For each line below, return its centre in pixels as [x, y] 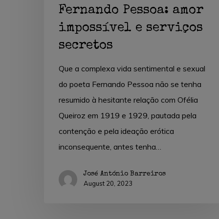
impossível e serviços [131, 29]
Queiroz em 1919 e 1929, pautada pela [128, 116]
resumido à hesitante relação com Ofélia [128, 100]
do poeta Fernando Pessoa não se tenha [130, 84]
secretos [86, 46]
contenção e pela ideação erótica [116, 131]
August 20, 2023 [108, 184]
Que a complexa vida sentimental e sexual [132, 69]
